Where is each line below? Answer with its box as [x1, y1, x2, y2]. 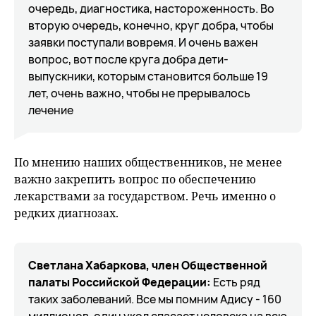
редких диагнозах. [14, 205, 119, 221]
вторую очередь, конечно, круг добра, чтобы [28, 18, 274, 33]
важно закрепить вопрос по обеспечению [14, 171, 256, 187]
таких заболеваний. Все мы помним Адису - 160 [28, 291, 281, 307]
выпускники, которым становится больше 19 [28, 68, 268, 84]
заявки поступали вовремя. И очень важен [28, 35, 258, 50]
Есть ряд [211, 274, 260, 290]
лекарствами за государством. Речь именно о [14, 188, 276, 204]
